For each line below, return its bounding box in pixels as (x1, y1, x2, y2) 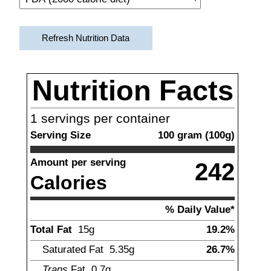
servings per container (38, 111, 170, 126)
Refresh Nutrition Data (42, 33, 129, 43)
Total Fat (30, 223, 72, 235)
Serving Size (30, 129, 91, 141)
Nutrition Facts (31, 75, 233, 106)
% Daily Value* (165, 203, 235, 215)
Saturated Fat (42, 243, 103, 255)
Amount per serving (30, 156, 126, 168)
